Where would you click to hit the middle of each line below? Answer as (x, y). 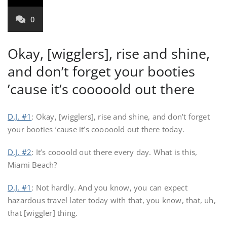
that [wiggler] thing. (43, 213)
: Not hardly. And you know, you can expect (109, 187)
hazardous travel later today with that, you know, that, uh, (112, 200)
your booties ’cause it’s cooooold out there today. (96, 129)
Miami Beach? (32, 165)
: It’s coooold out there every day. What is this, (115, 152)
